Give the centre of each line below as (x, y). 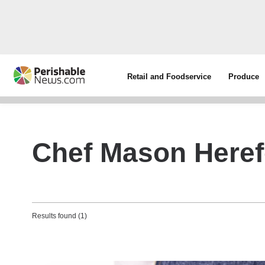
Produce (244, 77)
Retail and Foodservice (169, 77)
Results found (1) (59, 216)
